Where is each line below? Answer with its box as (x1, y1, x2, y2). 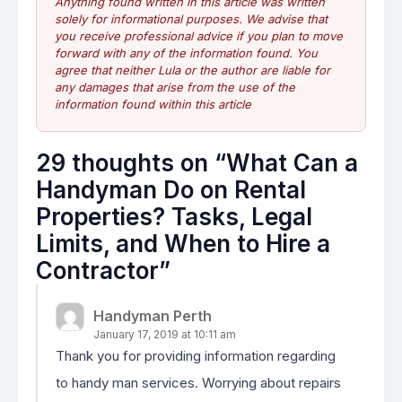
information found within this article (55, 97, 251, 111)
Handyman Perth (93, 307, 212, 325)
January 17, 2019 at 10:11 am (93, 328, 236, 341)
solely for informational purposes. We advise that (55, 12, 328, 26)
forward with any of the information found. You (55, 46, 318, 60)
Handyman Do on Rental (36, 176, 306, 204)
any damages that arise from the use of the (55, 80, 295, 94)
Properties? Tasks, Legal (36, 203, 312, 231)
